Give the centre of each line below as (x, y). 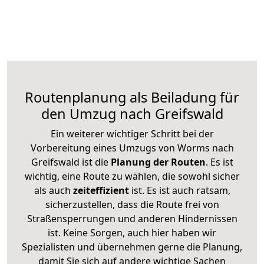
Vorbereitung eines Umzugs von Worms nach (132, 148)
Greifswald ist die (70, 162)
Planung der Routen (157, 162)
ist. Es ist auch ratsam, (179, 190)
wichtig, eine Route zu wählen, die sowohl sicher (132, 176)
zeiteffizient (101, 190)
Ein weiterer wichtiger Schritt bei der (132, 133)
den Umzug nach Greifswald (132, 113)
